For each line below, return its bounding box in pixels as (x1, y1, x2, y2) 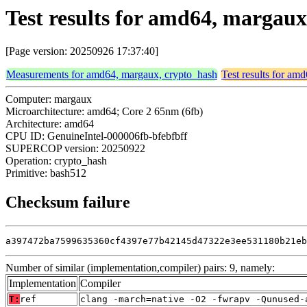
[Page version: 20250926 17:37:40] (5, 45, 158, 58)
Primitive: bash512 (5, 167, 86, 180)
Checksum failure (5, 193, 130, 212)
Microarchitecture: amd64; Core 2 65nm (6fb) (5, 106, 203, 118)
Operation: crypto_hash (5, 155, 107, 167)
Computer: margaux (5, 93, 92, 106)
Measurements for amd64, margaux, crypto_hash (6, 69, 217, 81)
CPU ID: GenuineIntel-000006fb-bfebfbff (5, 130, 187, 143)
